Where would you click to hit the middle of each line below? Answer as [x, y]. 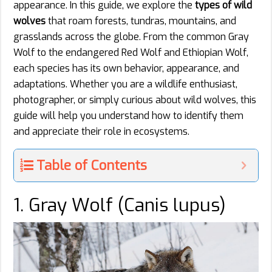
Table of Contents [92, 165]
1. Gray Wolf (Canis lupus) [120, 205]
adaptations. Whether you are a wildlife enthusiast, [125, 84]
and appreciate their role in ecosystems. [101, 131]
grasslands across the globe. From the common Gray [131, 36]
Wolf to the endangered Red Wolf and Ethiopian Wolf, [131, 52]
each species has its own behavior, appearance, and [126, 68]
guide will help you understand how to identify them [128, 115]
